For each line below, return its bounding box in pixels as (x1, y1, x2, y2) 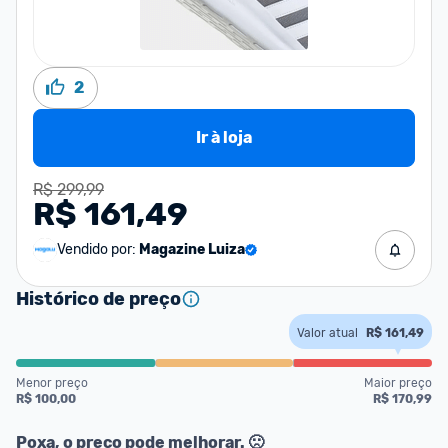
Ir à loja (196, 128, 252, 147)
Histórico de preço (16, 288, 181, 310)
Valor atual (297, 326, 358, 340)
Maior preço (364, 376, 432, 390)
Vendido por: (57, 241, 136, 258)
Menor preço (16, 376, 88, 390)
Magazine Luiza (139, 241, 245, 258)
